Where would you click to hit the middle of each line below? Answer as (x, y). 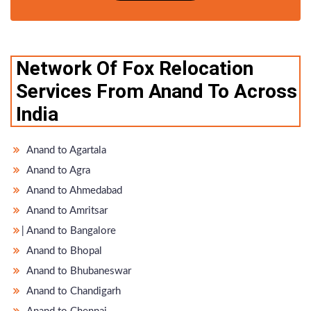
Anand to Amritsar (66, 210)
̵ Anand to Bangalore (70, 230)
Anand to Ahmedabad (73, 190)
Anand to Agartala (65, 150)
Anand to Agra (57, 170)
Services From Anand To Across (157, 91)
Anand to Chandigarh (73, 291)
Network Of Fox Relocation (135, 68)
